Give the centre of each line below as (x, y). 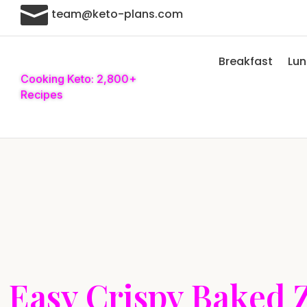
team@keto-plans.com (117, 14)
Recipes (41, 95)
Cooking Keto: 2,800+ (78, 79)
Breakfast (245, 61)
